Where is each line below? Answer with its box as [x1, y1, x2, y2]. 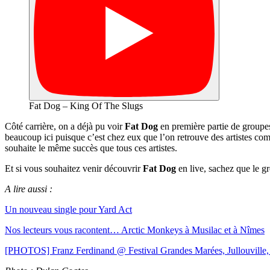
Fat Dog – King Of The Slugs [29, 100, 143, 111]
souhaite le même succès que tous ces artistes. [5, 142, 177, 153]
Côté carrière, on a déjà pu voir [5, 121, 125, 131]
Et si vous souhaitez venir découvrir [5, 163, 143, 174]
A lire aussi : [5, 183, 52, 194]
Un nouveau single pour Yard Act [5, 204, 132, 215]
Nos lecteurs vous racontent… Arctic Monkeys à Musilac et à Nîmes [5, 224, 265, 235]
